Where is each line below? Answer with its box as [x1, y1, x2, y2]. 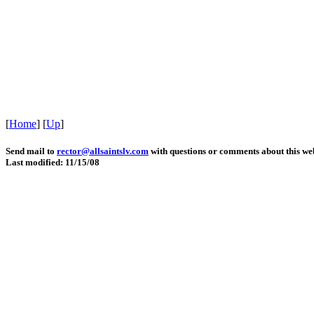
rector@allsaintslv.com [57, 146, 149, 157]
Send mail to [6, 146, 57, 157]
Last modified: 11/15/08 [6, 157, 100, 168]
